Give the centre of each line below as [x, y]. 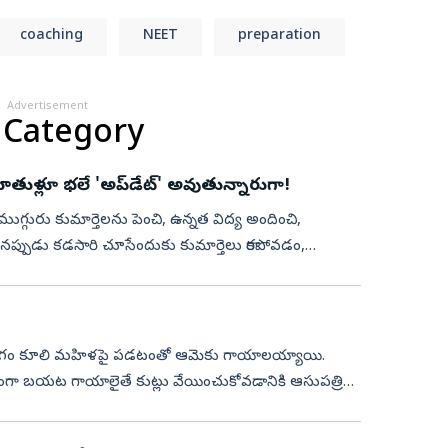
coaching [51, 36]
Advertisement [48, 106]
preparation [279, 36]
